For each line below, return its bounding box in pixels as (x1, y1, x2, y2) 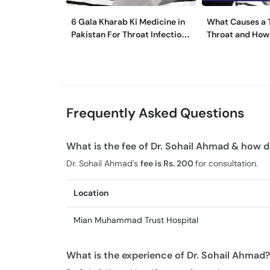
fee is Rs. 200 (140, 158, 195, 169)
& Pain (71, 41, 96, 52)
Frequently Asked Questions (66, 104, 244, 122)
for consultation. (195, 158, 258, 169)
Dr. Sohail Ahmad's (66, 158, 140, 169)
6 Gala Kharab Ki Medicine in (71, 16, 185, 27)
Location (74, 187, 108, 198)
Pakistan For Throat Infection (71, 28, 186, 40)
